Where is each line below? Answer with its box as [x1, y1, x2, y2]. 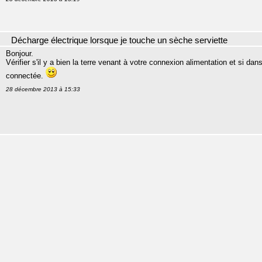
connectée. [6, 71, 46, 80]
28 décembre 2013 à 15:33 [6, 86, 80, 92]
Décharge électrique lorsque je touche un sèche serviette [11, 36, 227, 45]
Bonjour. [6, 49, 33, 58]
